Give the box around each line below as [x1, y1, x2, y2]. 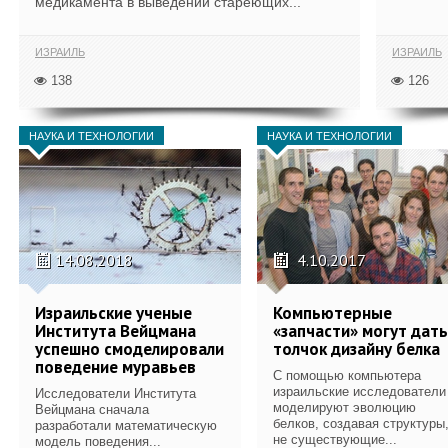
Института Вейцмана [35, 319, 196, 342]
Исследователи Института [35, 385, 196, 401]
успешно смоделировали [35, 337, 224, 360]
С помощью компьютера [273, 367, 421, 383]
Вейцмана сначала [35, 401, 149, 417]
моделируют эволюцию [273, 399, 416, 415]
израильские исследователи [273, 383, 446, 399]
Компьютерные [273, 301, 392, 324]
